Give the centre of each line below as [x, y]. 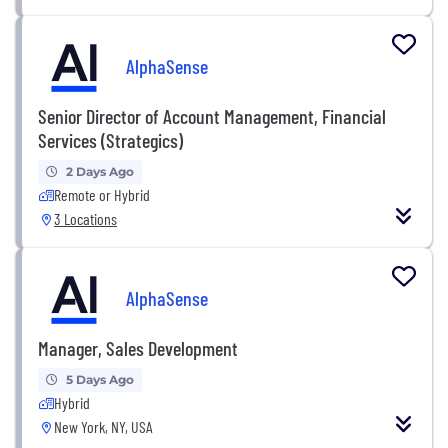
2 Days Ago [100, 171]
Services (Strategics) [110, 139]
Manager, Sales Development [138, 347]
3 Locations [85, 218]
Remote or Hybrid [102, 194]
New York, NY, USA [103, 426]
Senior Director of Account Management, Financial [212, 115]
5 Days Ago [100, 379]
